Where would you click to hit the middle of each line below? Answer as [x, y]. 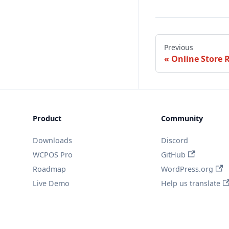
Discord [175, 140]
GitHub [174, 154]
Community [182, 118]
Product [47, 118]
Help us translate [191, 183]
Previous [179, 47]
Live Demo [51, 183]
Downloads [52, 140]
